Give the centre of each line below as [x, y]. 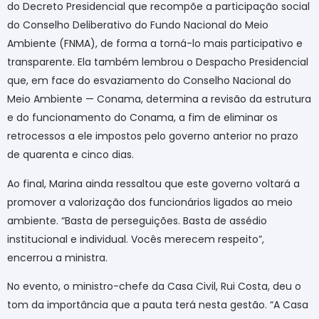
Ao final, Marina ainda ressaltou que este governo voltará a [153, 183]
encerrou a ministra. [57, 257]
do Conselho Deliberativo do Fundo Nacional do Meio [138, 25]
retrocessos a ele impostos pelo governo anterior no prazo [153, 136]
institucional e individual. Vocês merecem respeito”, [136, 239]
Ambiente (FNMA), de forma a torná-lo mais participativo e [155, 44]
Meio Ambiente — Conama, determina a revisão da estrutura [159, 99]
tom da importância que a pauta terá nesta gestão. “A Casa [158, 305]
